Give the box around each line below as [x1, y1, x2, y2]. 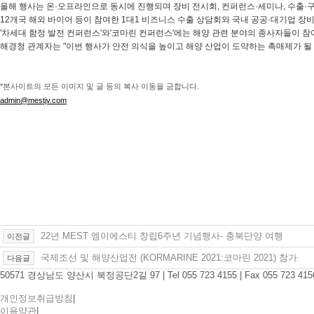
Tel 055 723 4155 [168, 270, 237, 281]
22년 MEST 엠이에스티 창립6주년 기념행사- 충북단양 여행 [38, 231, 283, 242]
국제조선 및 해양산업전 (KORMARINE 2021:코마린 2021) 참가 [38, 252, 297, 264]
